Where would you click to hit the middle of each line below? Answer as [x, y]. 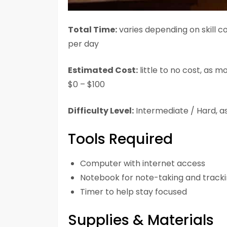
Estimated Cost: [103, 70]
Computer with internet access [143, 164]
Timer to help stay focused [134, 192]
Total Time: [92, 30]
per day [83, 44]
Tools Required [120, 139]
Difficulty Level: [101, 111]
